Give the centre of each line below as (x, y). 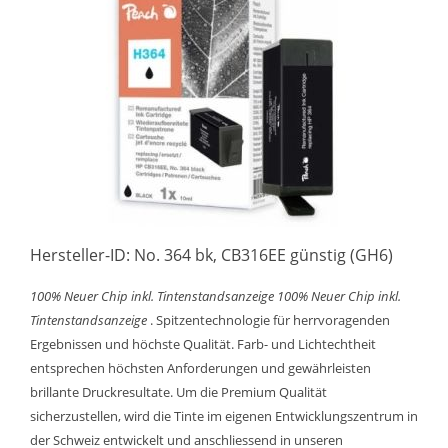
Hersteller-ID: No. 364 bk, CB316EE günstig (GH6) (211, 255)
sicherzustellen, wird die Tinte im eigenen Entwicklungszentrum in (224, 416)
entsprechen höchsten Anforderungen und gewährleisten (200, 368)
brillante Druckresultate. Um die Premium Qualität (178, 392)
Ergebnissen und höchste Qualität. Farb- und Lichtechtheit (203, 344)
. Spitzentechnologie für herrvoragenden (268, 320)
